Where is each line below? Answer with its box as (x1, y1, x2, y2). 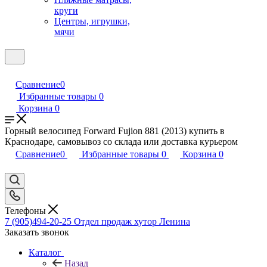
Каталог (29, 247, 61, 257)
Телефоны (5, 205, 48, 216)
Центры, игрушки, (54, 16, 130, 26)
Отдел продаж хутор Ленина (74, 216, 190, 226)
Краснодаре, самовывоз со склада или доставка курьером (5, 136, 238, 147)
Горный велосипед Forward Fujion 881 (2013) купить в (5, 126, 225, 136)
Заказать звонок (5, 226, 69, 237)
